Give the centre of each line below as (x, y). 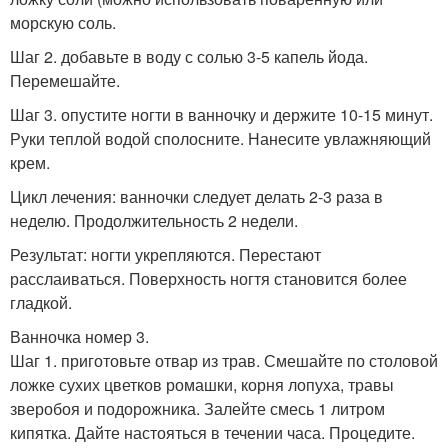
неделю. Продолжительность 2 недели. (154, 220)
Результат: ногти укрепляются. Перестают (165, 254)
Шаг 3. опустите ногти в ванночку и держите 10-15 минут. (221, 114)
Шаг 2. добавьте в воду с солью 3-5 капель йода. (189, 56)
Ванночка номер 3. (79, 336)
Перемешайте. (65, 80)
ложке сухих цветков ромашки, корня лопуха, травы (202, 384)
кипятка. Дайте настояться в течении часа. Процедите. (212, 432)
